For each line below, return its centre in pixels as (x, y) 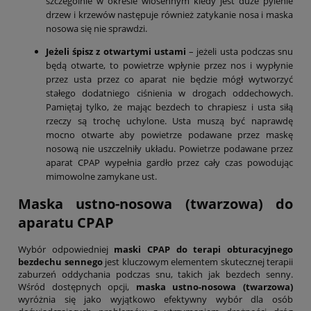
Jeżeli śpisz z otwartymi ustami (116, 51)
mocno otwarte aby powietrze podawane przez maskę (169, 134)
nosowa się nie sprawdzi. (96, 28)
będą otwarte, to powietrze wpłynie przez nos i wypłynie (169, 65)
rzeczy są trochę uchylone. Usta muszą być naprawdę (169, 120)
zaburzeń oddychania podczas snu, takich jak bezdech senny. (155, 275)
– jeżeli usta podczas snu (239, 51)
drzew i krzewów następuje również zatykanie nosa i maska (169, 14)
